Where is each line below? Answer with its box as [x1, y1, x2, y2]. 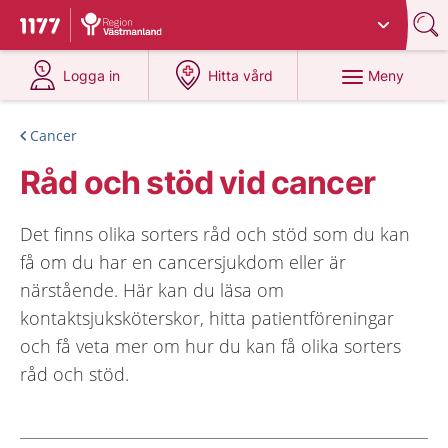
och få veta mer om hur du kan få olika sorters [20, 334, 401, 358]
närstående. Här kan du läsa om [20, 278, 284, 302]
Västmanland [206, 9, 290, 26]
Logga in [63, 67, 121, 84]
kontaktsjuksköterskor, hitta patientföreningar [20, 306, 394, 330]
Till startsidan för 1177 [20, 17, 188, 39]
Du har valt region [86, 9, 206, 26]
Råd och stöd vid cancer [20, 163, 375, 202]
